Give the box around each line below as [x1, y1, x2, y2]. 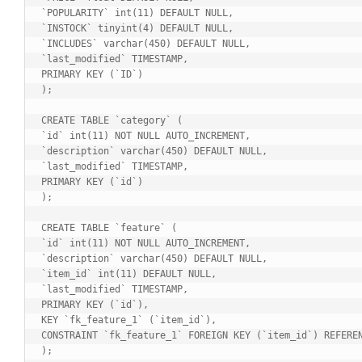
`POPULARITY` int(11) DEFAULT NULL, [41, 6, 234, 19]
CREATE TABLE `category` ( [41, 114, 183, 126]
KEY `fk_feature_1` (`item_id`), [41, 314, 217, 326]
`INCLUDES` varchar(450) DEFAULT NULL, [41, 37, 250, 49]
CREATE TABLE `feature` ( [41, 221, 177, 234]
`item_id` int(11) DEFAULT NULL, [41, 267, 217, 280]
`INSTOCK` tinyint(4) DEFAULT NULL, [41, 22, 234, 34]
